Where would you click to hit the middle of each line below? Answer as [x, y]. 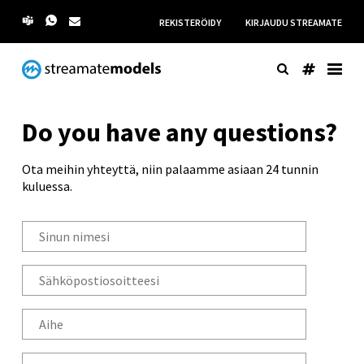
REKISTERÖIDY [190, 22]
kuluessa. [47, 186]
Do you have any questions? [180, 132]
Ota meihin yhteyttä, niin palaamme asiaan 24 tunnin [170, 169]
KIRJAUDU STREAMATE [294, 22]
